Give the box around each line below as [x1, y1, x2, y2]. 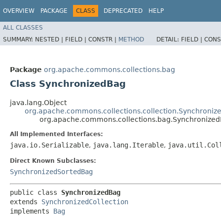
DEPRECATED [104, 7, 143, 14]
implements [10, 207, 53, 215]
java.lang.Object [10, 99, 67, 107]
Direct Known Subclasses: [10, 157, 96, 164]
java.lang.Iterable [93, 141, 164, 149]
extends [10, 198, 41, 206]
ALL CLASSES [3, 24, 43, 31]
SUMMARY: [3, 36, 35, 43]
